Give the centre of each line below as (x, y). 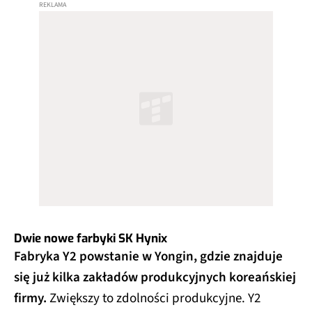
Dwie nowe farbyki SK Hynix (91, 239)
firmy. (30, 299)
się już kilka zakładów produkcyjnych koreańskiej (155, 278)
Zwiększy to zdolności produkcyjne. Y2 (154, 299)
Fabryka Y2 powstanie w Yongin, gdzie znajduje (148, 257)
